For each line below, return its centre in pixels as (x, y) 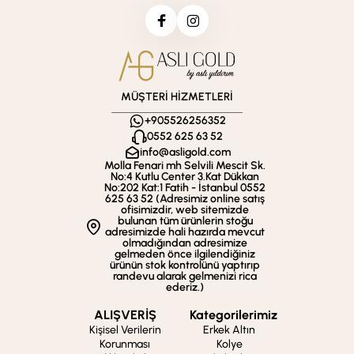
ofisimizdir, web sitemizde (185, 210)
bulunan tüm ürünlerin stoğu (185, 221)
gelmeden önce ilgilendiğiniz (185, 254)
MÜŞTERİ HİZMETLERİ (177, 97)
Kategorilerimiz (233, 315)
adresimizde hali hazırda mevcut (185, 232)
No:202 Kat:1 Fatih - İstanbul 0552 (185, 188)
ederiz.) (185, 287)
